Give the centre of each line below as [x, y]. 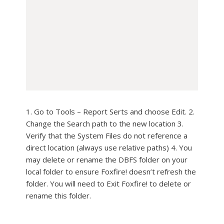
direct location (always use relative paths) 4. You [109, 147]
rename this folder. [58, 195]
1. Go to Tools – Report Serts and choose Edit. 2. [110, 111]
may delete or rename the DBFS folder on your [107, 159]
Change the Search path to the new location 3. [105, 123]
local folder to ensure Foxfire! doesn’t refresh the [111, 171]
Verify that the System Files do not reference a [107, 135]
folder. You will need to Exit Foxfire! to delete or [108, 183]
